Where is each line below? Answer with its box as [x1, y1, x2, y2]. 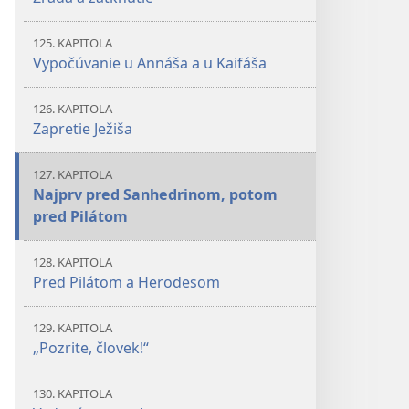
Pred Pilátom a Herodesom [33, 272, 220, 292]
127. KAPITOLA [33, 166, 112, 183]
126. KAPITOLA [33, 100, 112, 117]
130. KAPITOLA [33, 385, 112, 402]
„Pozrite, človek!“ [33, 338, 149, 358]
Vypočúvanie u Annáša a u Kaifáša [33, 53, 267, 73]
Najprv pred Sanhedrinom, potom [33, 184, 278, 204]
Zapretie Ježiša [33, 119, 132, 139]
